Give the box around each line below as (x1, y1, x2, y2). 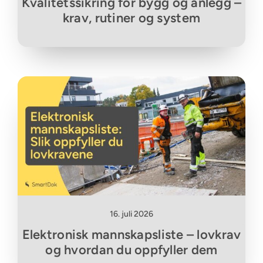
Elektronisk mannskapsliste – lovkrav (22, 227, 241, 243)
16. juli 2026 (110, 209, 153, 220)
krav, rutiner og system (62, 10, 201, 26)
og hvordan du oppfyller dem (45, 242, 218, 258)
